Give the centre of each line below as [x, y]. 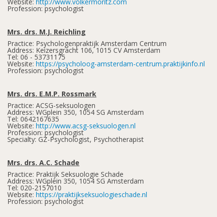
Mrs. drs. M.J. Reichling [46, 32]
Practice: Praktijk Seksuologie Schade [65, 174]
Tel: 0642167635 [33, 119]
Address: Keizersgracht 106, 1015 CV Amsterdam [84, 50]
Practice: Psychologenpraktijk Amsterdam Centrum [87, 43]
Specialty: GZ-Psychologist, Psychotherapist [76, 139]
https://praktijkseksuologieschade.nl [92, 194]
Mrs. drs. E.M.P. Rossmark [52, 94]
